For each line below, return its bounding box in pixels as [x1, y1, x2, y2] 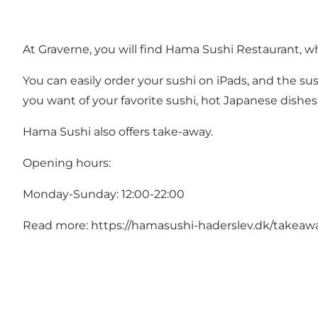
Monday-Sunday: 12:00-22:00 [23, 187, 185, 202]
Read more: [23, 219, 91, 233]
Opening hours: [23, 156, 111, 170]
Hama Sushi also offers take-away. [23, 125, 213, 139]
